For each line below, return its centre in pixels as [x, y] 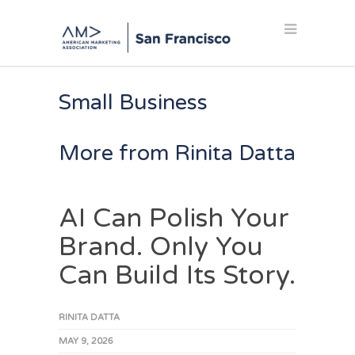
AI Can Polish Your [174, 219]
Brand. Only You [161, 247]
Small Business [133, 103]
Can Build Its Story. [177, 276]
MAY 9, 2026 [86, 342]
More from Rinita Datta [177, 154]
